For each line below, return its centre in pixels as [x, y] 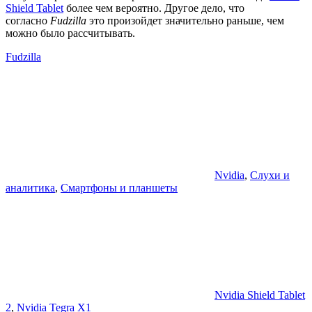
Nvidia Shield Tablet [260, 295]
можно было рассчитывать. [70, 33]
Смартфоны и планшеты [119, 187]
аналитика [30, 187]
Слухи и [270, 175]
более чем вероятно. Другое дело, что [154, 8]
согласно [28, 20]
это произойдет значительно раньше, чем [185, 20]
